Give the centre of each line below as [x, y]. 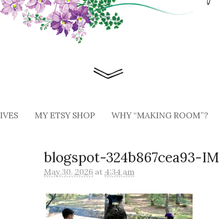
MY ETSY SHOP [65, 115]
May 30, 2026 [69, 171]
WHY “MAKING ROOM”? [160, 115]
